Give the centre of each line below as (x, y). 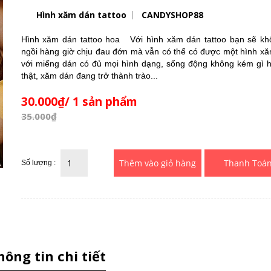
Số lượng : (38, 162)
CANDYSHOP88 (172, 15)
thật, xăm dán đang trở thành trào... (89, 75)
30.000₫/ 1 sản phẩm (79, 101)
